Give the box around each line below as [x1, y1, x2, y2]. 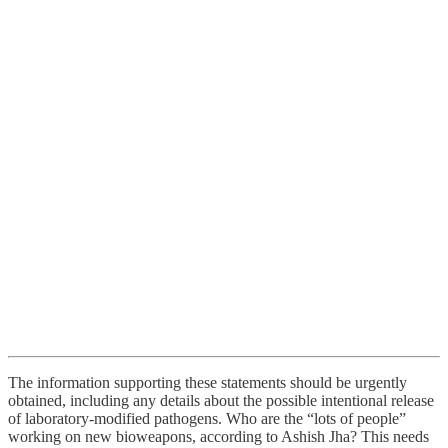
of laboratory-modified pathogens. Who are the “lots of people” [8, 409, 406, 427]
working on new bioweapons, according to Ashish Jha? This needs [8, 427, 429, 445]
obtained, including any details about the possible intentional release [8, 391, 434, 409]
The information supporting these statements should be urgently [8, 373, 407, 391]
